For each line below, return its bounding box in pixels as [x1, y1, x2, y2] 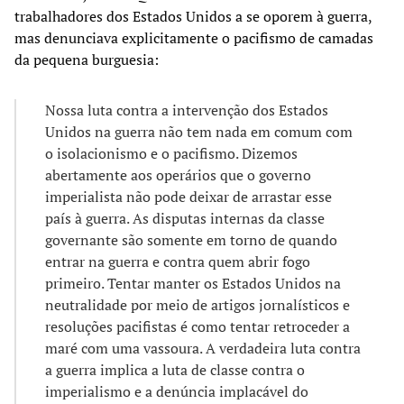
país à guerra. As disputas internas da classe [45, 207, 325, 228]
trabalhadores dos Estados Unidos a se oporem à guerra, [14, 5, 372, 26]
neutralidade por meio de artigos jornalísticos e [45, 294, 350, 315]
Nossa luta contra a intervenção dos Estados [45, 99, 328, 120]
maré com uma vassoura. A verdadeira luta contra [45, 337, 361, 358]
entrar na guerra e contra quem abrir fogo [45, 251, 310, 271]
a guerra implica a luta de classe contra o [45, 359, 305, 380]
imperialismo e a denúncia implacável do [45, 381, 308, 401]
